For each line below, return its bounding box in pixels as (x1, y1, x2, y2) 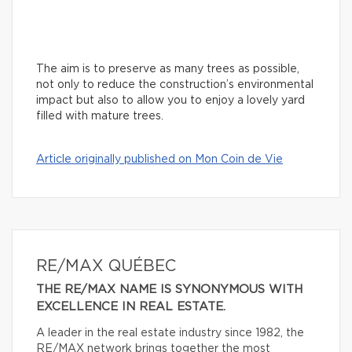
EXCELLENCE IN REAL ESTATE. (36, 301, 225, 313)
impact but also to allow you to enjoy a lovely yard (36, 95, 305, 107)
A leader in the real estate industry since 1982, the (36, 328, 304, 339)
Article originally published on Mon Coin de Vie (36, 154, 283, 166)
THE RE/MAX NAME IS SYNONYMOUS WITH (36, 284, 302, 296)
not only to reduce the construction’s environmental (36, 79, 313, 91)
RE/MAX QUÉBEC (36, 258, 176, 275)
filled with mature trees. (36, 111, 167, 123)
